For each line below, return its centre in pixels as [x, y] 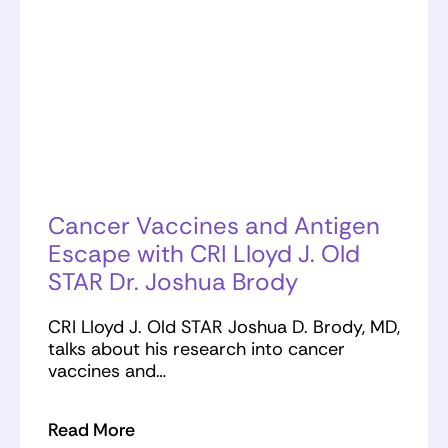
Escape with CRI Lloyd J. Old [204, 254]
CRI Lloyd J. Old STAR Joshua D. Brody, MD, [224, 327]
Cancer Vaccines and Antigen [214, 226]
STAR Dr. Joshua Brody [173, 282]
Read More [91, 430]
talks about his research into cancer [196, 349]
